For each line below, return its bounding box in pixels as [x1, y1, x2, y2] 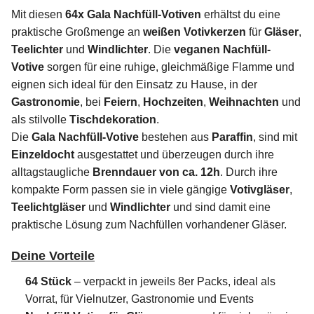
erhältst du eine [201, 8, 280, 20]
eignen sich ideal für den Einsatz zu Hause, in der [11, 78, 257, 90]
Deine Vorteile [11, 248, 95, 263]
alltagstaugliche [11, 165, 93, 178]
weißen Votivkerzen [143, 25, 246, 38]
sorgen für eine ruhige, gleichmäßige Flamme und [44, 60, 294, 73]
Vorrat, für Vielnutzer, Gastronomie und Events [25, 292, 254, 305]
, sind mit [253, 130, 297, 143]
